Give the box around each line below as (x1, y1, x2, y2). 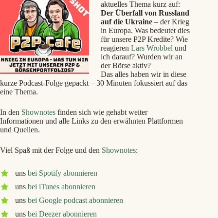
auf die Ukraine (101, 18, 154, 26)
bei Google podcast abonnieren (28, 196, 123, 204)
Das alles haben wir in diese (101, 70, 186, 78)
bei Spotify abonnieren (28, 169, 97, 177)
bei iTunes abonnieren (28, 182, 95, 191)
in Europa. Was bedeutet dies (101, 26, 190, 35)
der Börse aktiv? (101, 61, 151, 70)
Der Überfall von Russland (101, 9, 189, 17)
